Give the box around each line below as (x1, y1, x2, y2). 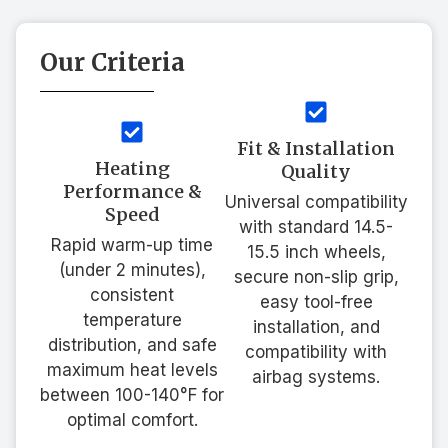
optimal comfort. (66, 409, 198, 430)
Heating (94, 156, 170, 180)
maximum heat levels (46, 359, 218, 380)
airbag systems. (252, 366, 380, 387)
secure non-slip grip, (233, 266, 399, 287)
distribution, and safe (47, 334, 217, 355)
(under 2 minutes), (58, 259, 206, 280)
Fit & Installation (237, 136, 395, 160)
